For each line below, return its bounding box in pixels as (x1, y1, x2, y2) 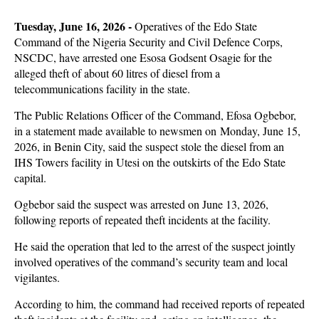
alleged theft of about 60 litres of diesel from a (14, 66, 220, 80)
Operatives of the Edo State (132, 19, 257, 33)
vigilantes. (14, 270, 60, 285)
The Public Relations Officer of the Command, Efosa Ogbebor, (14, 108, 296, 122)
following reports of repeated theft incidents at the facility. (14, 212, 271, 227)
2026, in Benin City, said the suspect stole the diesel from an (14, 139, 284, 154)
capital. (14, 170, 46, 185)
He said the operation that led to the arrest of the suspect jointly (14, 239, 296, 253)
